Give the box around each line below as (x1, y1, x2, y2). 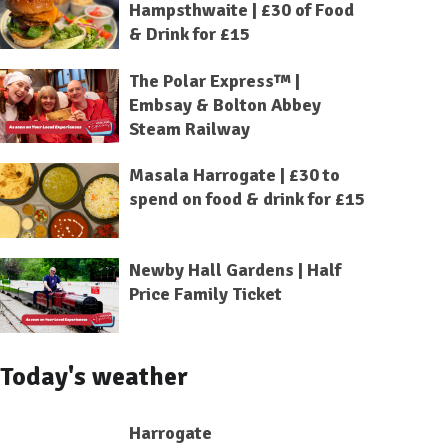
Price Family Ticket (128, 283, 282, 306)
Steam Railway (128, 117, 250, 140)
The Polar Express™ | (128, 69, 300, 92)
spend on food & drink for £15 (128, 188, 365, 211)
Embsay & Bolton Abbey (128, 93, 321, 116)
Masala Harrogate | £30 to (128, 164, 340, 187)
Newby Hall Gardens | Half (128, 259, 341, 282)
